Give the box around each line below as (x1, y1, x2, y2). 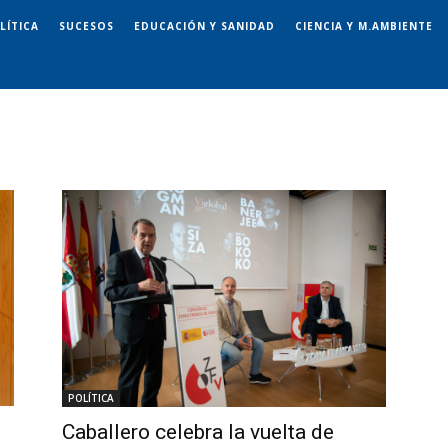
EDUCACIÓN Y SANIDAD (134, 18, 275, 33)
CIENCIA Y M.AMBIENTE (295, 18, 433, 33)
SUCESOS (59, 18, 114, 33)
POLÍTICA (68, 390, 114, 405)
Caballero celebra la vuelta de (62, 419, 334, 444)
